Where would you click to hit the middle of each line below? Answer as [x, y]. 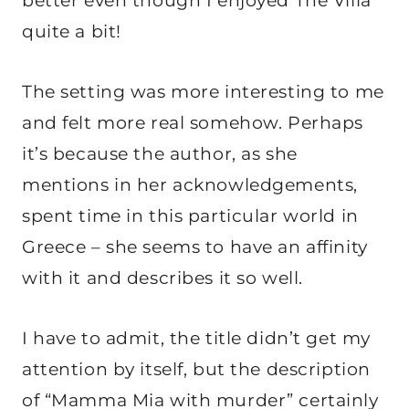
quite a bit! [72, 31]
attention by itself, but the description [196, 369]
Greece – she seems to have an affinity [195, 246]
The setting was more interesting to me [203, 91]
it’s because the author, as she [160, 153]
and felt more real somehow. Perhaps [193, 122]
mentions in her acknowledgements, [190, 184]
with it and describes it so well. [163, 278]
